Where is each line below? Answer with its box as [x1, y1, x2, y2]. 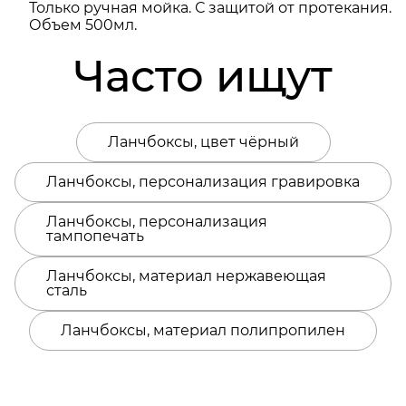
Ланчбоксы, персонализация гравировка [46, 172, 360, 190]
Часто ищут [73, 49, 333, 102]
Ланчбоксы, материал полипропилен [61, 321, 345, 339]
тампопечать [46, 227, 144, 245]
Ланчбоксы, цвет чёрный [107, 132, 299, 150]
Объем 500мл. [29, 15, 137, 34]
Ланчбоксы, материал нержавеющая [46, 266, 326, 285]
